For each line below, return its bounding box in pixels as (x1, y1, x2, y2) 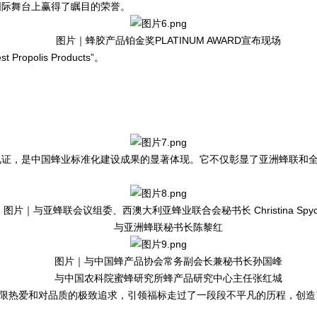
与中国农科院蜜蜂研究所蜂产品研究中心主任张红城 (54, 272, 282, 284)
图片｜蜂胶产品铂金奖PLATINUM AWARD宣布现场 (56, 35, 281, 46)
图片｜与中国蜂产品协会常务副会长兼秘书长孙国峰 (54, 255, 282, 267)
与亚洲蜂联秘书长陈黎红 (114, 221, 223, 233)
